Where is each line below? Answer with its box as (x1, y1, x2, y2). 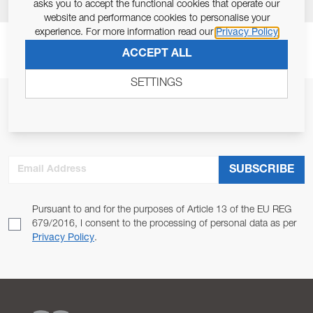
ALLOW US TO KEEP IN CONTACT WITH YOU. (39, 122, 274, 131)
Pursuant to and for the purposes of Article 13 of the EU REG (32, 205, 291, 215)
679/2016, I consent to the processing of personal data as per (32, 219, 296, 229)
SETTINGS (131, 78, 182, 89)
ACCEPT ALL (122, 49, 191, 60)
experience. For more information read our (35, 28, 216, 38)
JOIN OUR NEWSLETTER (50, 95, 263, 117)
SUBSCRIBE (229, 165, 294, 176)
